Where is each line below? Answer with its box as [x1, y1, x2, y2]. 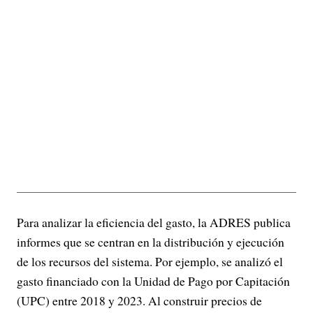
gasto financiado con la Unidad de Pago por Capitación [17, 272, 290, 289]
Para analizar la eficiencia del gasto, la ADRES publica [17, 213, 291, 231]
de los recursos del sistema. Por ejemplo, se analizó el [17, 252, 283, 270]
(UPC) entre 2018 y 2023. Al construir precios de [17, 291, 262, 309]
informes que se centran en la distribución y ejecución [17, 233, 284, 250]
